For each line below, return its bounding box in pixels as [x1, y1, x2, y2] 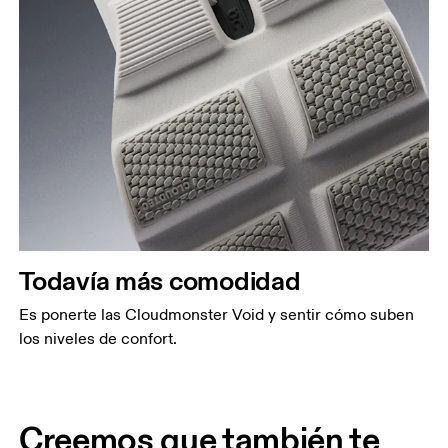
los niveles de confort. [19, 328, 178, 349]
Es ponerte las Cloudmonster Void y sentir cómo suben [19, 304, 415, 325]
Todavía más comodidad [19, 263, 301, 297]
